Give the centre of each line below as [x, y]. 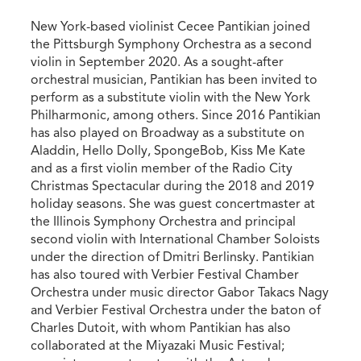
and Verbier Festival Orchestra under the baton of [176, 310]
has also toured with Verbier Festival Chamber [165, 274]
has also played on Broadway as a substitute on [168, 133]
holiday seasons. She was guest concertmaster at [173, 203]
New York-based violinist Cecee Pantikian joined [171, 26]
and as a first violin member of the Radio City [162, 168]
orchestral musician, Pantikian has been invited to [174, 79]
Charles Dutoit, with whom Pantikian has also [161, 328]
